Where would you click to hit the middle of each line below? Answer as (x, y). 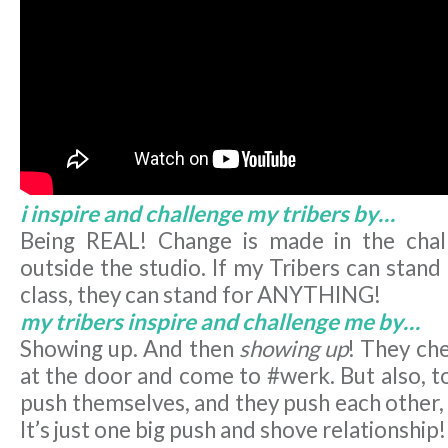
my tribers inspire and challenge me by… (220, 322)
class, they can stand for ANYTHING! (200, 295)
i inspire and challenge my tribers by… (207, 214)
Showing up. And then (127, 349)
